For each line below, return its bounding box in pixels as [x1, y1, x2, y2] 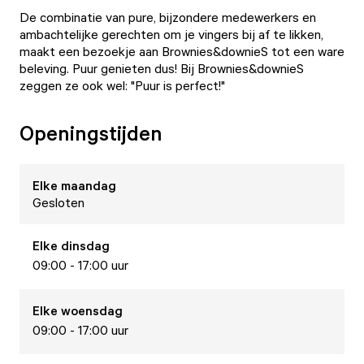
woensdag [61, 302, 123, 318]
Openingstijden [19, 119, 162, 145]
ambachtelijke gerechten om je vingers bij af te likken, [19, 26, 323, 42]
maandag [61, 177, 116, 193]
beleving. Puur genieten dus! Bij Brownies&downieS [19, 60, 304, 76]
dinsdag [61, 237, 110, 253]
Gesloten [32, 194, 84, 210]
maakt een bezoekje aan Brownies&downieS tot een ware [19, 43, 344, 59]
